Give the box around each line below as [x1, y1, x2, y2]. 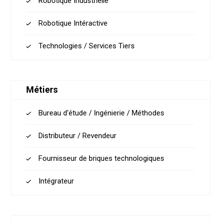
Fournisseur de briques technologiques [38, 154, 165, 163]
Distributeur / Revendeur [38, 131, 117, 140]
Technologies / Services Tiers [38, 41, 135, 50]
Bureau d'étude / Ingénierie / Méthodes [38, 109, 165, 117]
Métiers [26, 84, 58, 95]
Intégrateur [38, 177, 74, 185]
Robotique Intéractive [38, 19, 108, 28]
